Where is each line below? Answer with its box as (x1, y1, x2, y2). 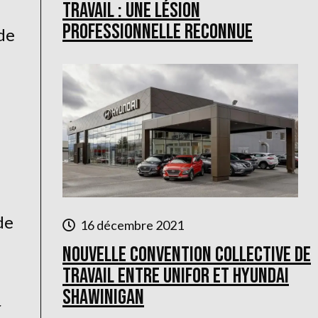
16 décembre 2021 (80, 217, 184, 233)
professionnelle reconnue (62, 19, 253, 45)
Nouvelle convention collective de (62, 242, 311, 268)
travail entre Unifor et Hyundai (62, 263, 289, 289)
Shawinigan (62, 285, 144, 310)
